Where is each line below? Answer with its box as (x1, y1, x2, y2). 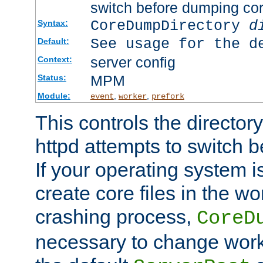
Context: (37, 54, 72, 64)
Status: (37, 72, 66, 82)
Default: (37, 36, 69, 46)
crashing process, (35, 205, 197, 228)
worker (118, 91, 147, 101)
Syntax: (37, 18, 68, 28)
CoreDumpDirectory (90, 17, 249, 35)
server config (90, 53, 176, 70)
